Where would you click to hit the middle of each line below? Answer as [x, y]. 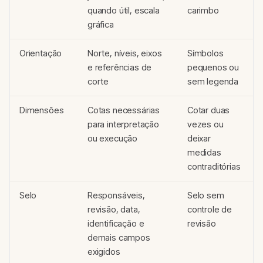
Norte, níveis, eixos [125, 53]
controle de [210, 209]
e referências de [120, 67]
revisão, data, [114, 209]
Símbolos [205, 53]
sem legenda [213, 81]
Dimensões [42, 110]
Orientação [41, 53]
